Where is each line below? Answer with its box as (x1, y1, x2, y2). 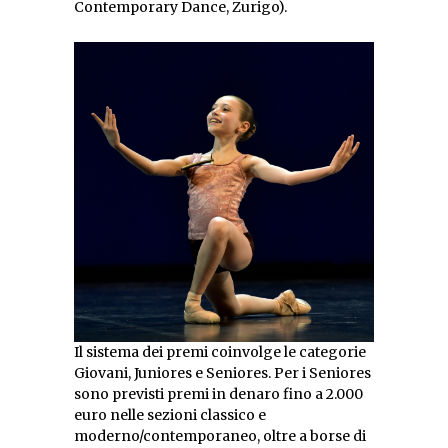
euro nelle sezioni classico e (74, 405, 266, 424)
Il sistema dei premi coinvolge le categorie (74, 342, 366, 361)
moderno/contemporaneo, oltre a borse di (74, 426, 366, 445)
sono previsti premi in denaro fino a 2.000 (74, 384, 363, 403)
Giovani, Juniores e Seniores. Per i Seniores (74, 363, 371, 382)
